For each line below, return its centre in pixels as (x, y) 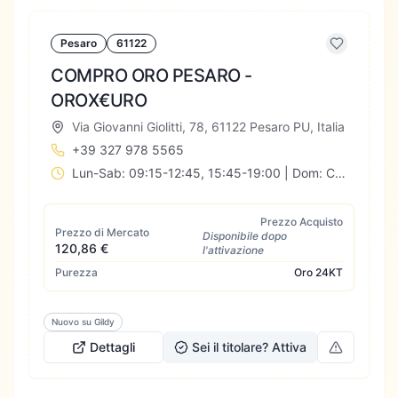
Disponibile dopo (245, 236)
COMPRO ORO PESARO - (151, 76)
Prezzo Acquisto (302, 222)
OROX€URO (99, 100)
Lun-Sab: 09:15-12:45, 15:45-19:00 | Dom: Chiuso (340, 173)
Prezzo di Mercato (102, 232)
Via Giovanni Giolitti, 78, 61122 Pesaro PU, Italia (208, 127)
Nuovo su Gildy (83, 322)
